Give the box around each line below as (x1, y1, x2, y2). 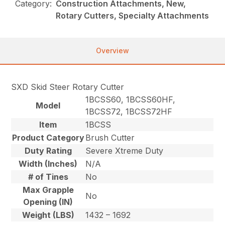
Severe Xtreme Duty (85, 145, 164, 156)
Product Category (12, 132, 84, 143)
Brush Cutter (85, 132, 135, 143)
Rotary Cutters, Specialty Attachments (56, 10, 209, 21)
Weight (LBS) (22, 209, 74, 220)
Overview (96, 46, 129, 55)
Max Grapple (22, 184, 74, 195)
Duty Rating (24, 145, 72, 156)
